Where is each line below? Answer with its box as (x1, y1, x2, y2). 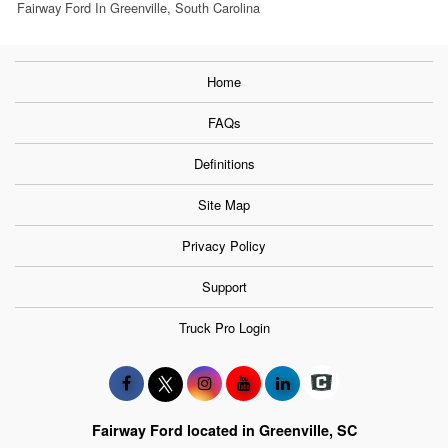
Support (201, 276, 247, 296)
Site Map (198, 194, 250, 214)
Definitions (193, 153, 255, 173)
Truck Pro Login (178, 317, 270, 337)
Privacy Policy (182, 235, 266, 255)
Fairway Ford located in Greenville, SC (91, 419, 357, 440)
